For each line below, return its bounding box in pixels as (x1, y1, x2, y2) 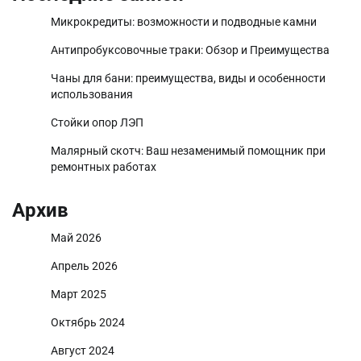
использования (51, 87, 133, 101)
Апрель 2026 (51, 259, 118, 272)
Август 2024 (51, 343, 114, 357)
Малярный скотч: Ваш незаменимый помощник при (51, 143, 326, 157)
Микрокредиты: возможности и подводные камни (51, 15, 317, 28)
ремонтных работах (51, 160, 156, 173)
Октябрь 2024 (51, 315, 125, 329)
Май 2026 (51, 230, 102, 244)
